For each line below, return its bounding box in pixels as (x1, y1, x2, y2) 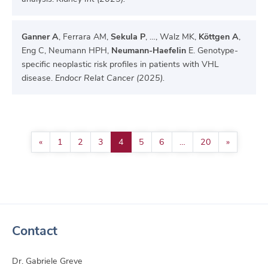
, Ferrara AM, (59, 31, 111, 42)
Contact (12, 221, 57, 240)
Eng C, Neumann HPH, (22, 45, 111, 56)
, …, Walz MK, (145, 31, 199, 42)
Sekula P (111, 31, 145, 42)
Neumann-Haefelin (111, 45, 186, 56)
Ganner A (22, 31, 59, 42)
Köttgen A (199, 31, 239, 42)
